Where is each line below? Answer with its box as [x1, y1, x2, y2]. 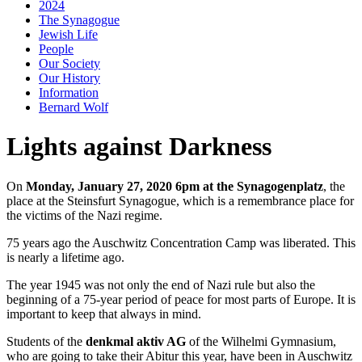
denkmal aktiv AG [86, 334, 189, 348]
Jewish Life [39, 27, 98, 41]
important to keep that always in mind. [6, 306, 201, 321]
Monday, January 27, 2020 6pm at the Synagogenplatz [26, 179, 323, 193]
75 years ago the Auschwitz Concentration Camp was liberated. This [6, 235, 356, 250]
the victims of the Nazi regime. [6, 208, 162, 222]
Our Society [39, 57, 100, 70]
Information [39, 86, 99, 99]
